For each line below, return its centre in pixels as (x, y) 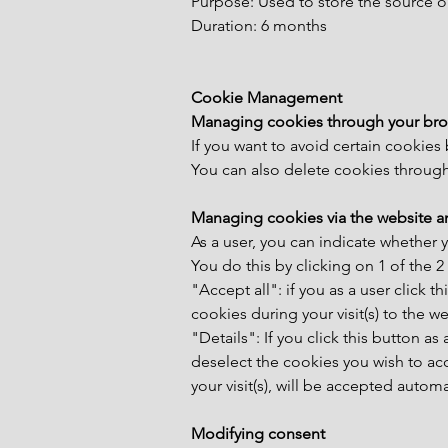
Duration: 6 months (259, 25)
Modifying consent (258, 433)
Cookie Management (266, 97)
